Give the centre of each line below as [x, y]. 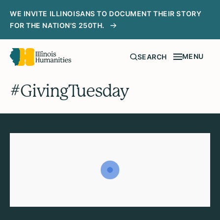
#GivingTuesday [69, 91]
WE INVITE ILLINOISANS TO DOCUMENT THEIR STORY [106, 14]
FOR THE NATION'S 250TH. [57, 25]
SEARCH [152, 57]
